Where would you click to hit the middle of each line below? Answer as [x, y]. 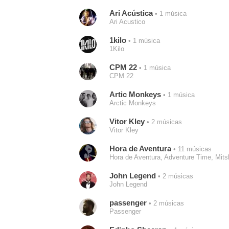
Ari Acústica [131, 13]
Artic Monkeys [135, 94]
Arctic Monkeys [132, 103]
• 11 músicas [191, 149]
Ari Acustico [127, 22]
